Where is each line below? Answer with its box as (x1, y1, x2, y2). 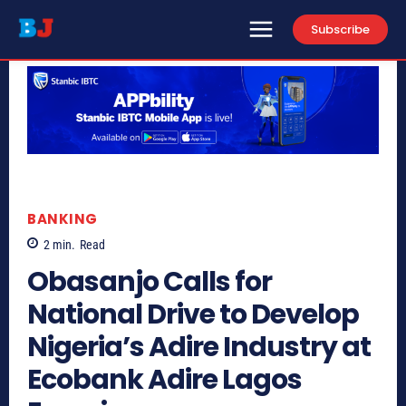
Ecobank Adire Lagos (27, 361, 302, 400)
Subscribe (311, 20, 370, 38)
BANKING (27, 208, 98, 228)
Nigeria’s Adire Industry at (27, 328, 371, 367)
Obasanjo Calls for (27, 263, 272, 302)
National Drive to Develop (27, 295, 359, 334)
